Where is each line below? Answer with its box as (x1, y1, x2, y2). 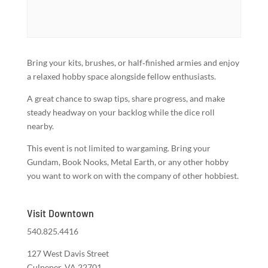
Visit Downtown (26, 206, 94, 220)
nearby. (26, 121, 54, 131)
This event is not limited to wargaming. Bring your (26, 143, 211, 153)
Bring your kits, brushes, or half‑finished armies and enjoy (26, 57, 239, 68)
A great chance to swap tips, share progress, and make (26, 93, 225, 103)
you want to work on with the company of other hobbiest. (26, 170, 239, 181)
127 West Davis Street (26, 248, 109, 258)
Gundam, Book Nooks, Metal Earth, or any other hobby (26, 157, 229, 167)
